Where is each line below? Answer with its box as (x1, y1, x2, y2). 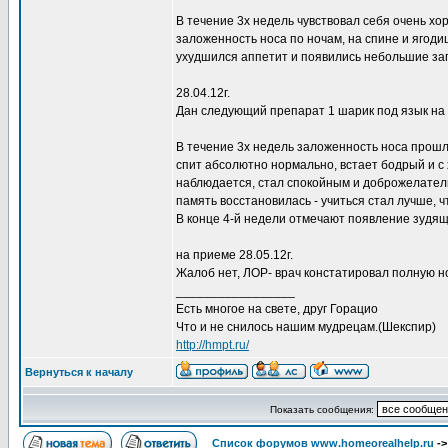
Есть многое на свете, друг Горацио (176, 302, 378, 316)
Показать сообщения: (269, 404, 377, 415)
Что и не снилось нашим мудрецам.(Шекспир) (176, 320, 436, 334)
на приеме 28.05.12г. (176, 248, 293, 262)
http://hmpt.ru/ (176, 338, 249, 352)
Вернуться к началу (25, 366, 133, 378)
